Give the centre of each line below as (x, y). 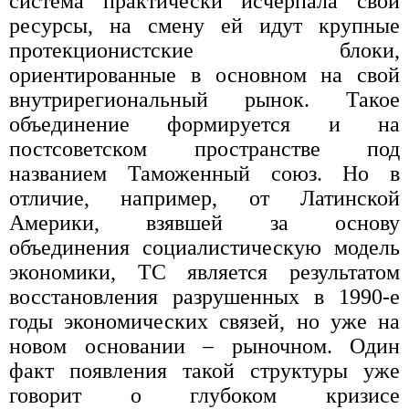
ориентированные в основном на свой (204, 75)
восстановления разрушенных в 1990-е (204, 297)
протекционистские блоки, (204, 51)
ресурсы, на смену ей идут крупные (204, 26)
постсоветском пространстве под (204, 149)
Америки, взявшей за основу (204, 223)
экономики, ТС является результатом (204, 273)
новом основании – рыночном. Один (204, 346)
